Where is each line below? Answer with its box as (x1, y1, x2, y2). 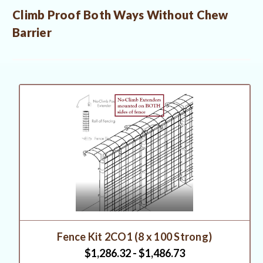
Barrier (12, 25, 52, 40)
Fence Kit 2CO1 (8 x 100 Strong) (57, 230, 213, 244)
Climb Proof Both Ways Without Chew (12, 8, 228, 22)
